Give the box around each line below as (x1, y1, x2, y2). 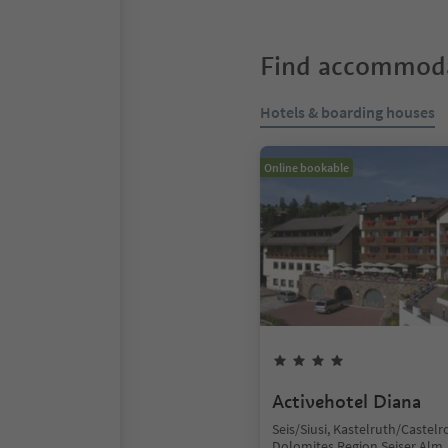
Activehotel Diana (272, 390, 421, 413)
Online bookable (264, 160, 349, 175)
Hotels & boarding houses (260, 102, 435, 122)
